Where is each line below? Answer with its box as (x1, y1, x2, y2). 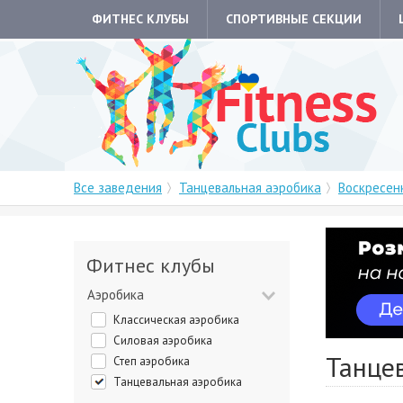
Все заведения (74, 179, 162, 196)
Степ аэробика (120, 354, 190, 369)
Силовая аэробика (121, 333, 212, 348)
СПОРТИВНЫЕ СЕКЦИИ (226, 11, 362, 27)
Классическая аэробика (121, 312, 239, 327)
